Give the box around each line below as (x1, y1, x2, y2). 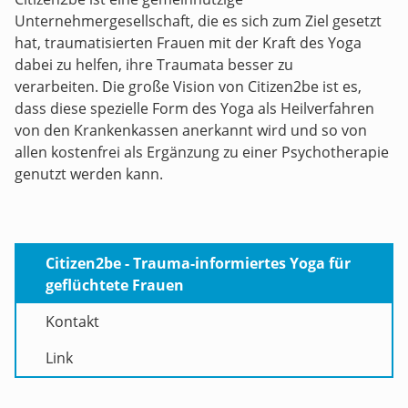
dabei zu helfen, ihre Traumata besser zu (15, 55, 293, 75)
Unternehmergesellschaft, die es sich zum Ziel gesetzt (15, 11, 382, 31)
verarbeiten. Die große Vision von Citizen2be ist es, (15, 76, 362, 97)
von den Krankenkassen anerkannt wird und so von (15, 120, 367, 140)
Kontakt (46, 311, 99, 331)
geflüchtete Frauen (46, 275, 184, 295)
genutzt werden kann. (15, 164, 163, 184)
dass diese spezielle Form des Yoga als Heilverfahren (15, 98, 374, 118)
